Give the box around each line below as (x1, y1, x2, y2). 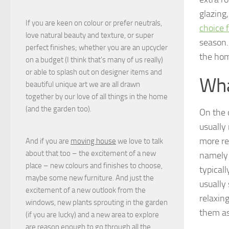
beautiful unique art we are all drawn (26, 80, 140, 89)
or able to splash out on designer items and (26, 67, 162, 77)
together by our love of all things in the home (26, 92, 168, 102)
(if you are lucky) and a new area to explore (26, 210, 159, 220)
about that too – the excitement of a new (26, 149, 156, 158)
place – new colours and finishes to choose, (26, 161, 163, 171)
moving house (71, 136, 116, 146)
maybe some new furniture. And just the (26, 173, 154, 183)
